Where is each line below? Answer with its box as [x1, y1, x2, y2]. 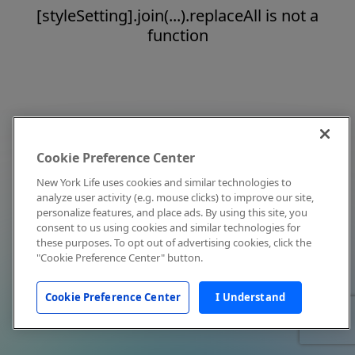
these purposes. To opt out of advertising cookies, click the [36, 235, 311, 250]
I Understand [216, 290, 285, 304]
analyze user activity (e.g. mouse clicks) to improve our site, [36, 190, 314, 204]
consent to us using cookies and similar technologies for [36, 220, 300, 235]
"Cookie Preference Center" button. [36, 250, 203, 265]
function [147, 25, 208, 46]
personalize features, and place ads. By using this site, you [36, 205, 307, 219]
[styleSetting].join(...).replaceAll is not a [36, 5, 319, 26]
